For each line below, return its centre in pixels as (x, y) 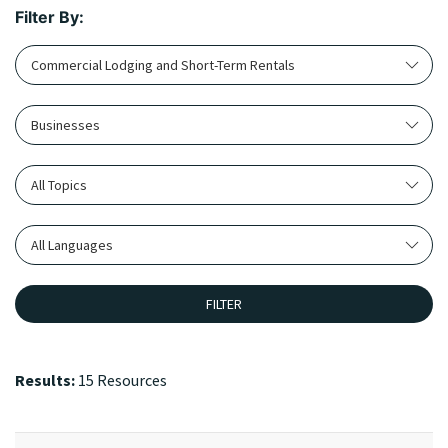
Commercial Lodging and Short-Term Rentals (163, 65)
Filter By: (49, 17)
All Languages (72, 245)
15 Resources (122, 380)
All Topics (59, 185)
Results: (46, 380)
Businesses (65, 125)
